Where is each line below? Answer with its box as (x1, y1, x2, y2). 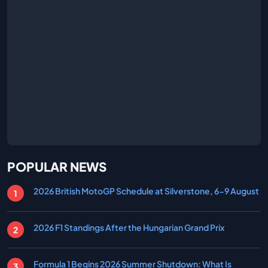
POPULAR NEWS (7, 159, 106, 175)
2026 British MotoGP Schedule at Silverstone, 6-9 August (33, 185, 259, 197)
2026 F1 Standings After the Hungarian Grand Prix (33, 222, 224, 233)
